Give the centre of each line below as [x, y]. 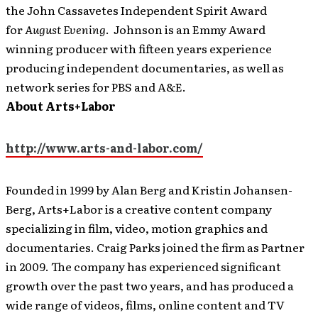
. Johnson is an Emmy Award [186, 29]
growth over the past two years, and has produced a [150, 286]
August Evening [65, 29]
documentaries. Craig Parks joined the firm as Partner [155, 247]
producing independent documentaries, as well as [145, 68]
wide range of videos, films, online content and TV [145, 305]
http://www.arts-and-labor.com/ [104, 148]
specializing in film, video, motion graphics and [137, 228]
